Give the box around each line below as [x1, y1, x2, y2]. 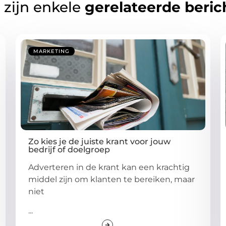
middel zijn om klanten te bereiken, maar [28, 174, 195, 184]
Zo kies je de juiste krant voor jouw [28, 136, 171, 146]
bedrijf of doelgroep [28, 144, 110, 154]
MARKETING [33, 47, 70, 54]
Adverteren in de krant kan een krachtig [28, 162, 190, 172]
